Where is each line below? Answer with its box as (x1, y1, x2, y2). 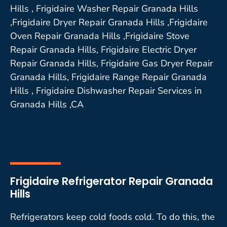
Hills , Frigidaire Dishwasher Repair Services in (10, 84, 202, 97)
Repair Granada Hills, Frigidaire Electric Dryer (10, 43, 197, 56)
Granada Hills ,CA (10, 98, 84, 110)
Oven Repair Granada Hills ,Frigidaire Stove (10, 29, 190, 42)
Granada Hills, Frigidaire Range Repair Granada (10, 70, 207, 83)
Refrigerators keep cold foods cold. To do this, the (10, 210, 215, 223)
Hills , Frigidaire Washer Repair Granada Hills (10, 2, 198, 15)
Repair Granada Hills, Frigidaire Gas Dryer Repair (10, 57, 213, 69)
